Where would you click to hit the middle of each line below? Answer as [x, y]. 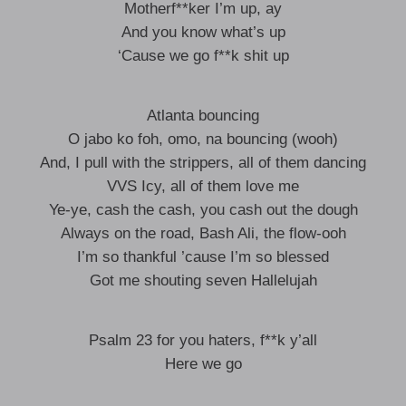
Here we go [203, 364]
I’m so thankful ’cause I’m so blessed [203, 257]
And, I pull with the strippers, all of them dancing [203, 163]
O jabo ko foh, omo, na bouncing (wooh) [203, 139]
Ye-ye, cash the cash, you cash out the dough [203, 210]
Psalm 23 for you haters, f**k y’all [203, 340]
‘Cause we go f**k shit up [203, 56]
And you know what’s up [203, 32]
